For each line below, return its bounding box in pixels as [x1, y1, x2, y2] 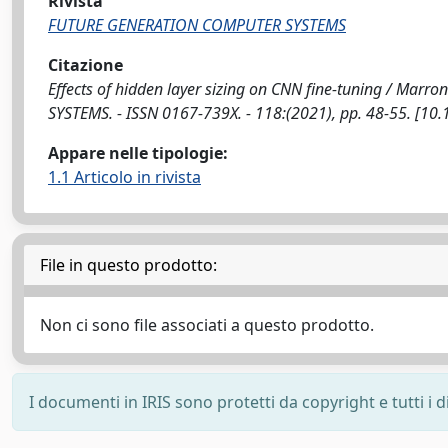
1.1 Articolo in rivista [48, 165, 201, 188]
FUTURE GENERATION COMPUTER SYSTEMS [48, 13, 346, 36]
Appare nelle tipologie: [48, 141, 228, 164]
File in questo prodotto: [40, 253, 217, 276]
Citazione [48, 53, 123, 76]
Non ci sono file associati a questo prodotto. [40, 313, 374, 336]
